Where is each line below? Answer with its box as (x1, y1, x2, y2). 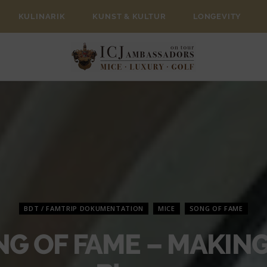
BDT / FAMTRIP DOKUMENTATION (24, 203, 144, 213)
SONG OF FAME (189, 203, 243, 213)
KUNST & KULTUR (92, 12, 166, 21)
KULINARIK (18, 12, 66, 21)
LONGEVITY (193, 12, 242, 21)
